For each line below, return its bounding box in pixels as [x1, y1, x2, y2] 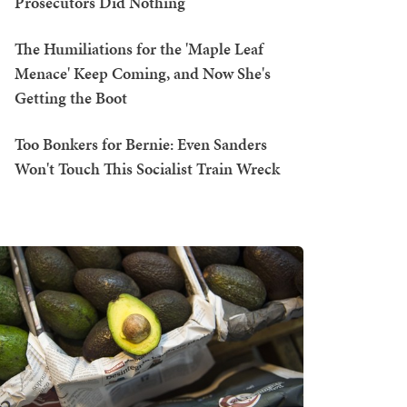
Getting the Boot [15, 86, 127, 109]
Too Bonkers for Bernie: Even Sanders [15, 133, 267, 155]
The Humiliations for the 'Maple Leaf [15, 37, 263, 60]
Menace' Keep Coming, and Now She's [15, 62, 271, 84]
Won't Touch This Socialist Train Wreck [15, 157, 280, 180]
